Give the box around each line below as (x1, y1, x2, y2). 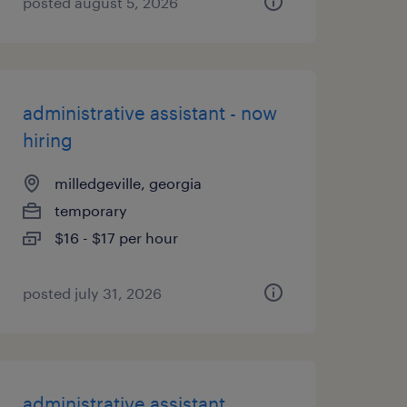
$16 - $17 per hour (54, 229, 178, 246)
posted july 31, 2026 (22, 284, 162, 302)
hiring (22, 129, 73, 151)
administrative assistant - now (22, 102, 277, 124)
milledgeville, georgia (54, 174, 202, 192)
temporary (54, 202, 127, 219)
